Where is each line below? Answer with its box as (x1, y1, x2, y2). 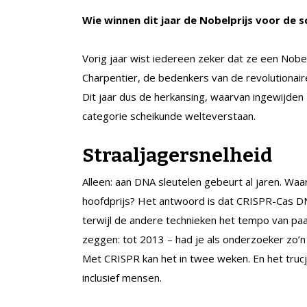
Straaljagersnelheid (82, 143, 272, 167)
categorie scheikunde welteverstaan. (82, 108, 256, 123)
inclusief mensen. (82, 270, 162, 284)
